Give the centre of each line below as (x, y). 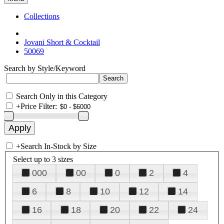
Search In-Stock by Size (58, 146)
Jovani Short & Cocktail (62, 42)
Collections (42, 16)
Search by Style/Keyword (45, 68)
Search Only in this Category (62, 96)
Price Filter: (39, 106)
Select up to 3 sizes (43, 159)
